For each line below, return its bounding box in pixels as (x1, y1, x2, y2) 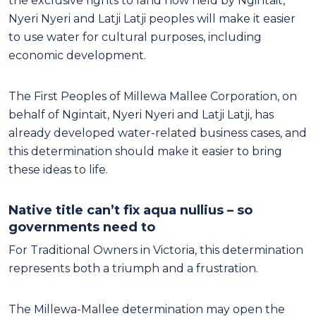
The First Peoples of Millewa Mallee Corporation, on (8, 89, 297, 103)
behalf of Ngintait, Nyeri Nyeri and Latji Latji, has (8, 107, 274, 121)
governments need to (8, 219, 155, 235)
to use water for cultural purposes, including (8, 30, 262, 44)
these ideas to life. (8, 162, 108, 176)
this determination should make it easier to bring (8, 144, 282, 158)
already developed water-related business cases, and (8, 126, 307, 140)
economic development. (8, 48, 146, 62)
